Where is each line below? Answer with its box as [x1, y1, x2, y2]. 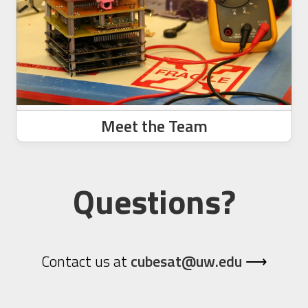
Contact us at [41, 249, 131, 273]
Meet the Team [100, 113, 208, 138]
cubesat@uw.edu [130, 249, 242, 273]
